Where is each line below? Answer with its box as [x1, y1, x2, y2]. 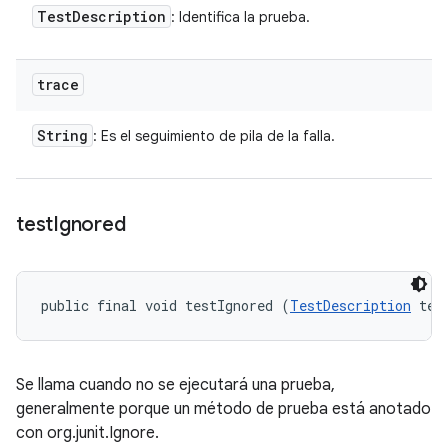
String [37, 126, 88, 145]
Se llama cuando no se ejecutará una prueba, [16, 375, 335, 395]
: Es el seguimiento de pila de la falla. [93, 127, 335, 145]
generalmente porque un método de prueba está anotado [16, 399, 431, 419]
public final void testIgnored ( [41, 296, 290, 315]
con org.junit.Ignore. [16, 423, 159, 443]
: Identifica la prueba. [171, 8, 310, 26]
